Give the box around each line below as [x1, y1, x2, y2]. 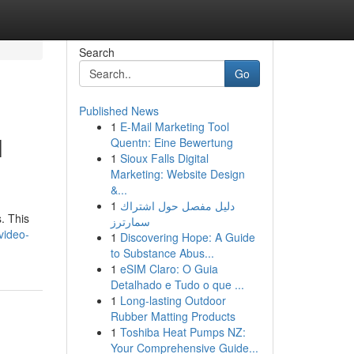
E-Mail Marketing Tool [119, 119, 229, 134]
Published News [78, 103, 159, 119]
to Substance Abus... [110, 245, 214, 261]
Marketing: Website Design [110, 166, 245, 182]
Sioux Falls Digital [119, 150, 209, 166]
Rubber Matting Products [110, 308, 235, 324]
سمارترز [110, 213, 150, 229]
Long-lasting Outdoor [119, 292, 226, 308]
